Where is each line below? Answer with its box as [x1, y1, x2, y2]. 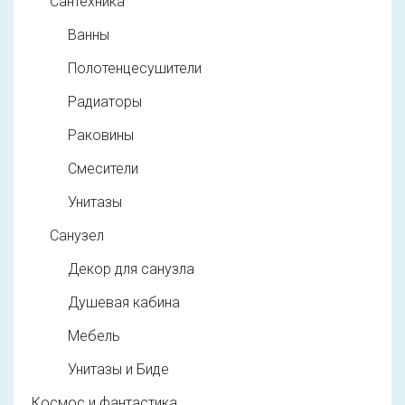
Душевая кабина [68, 293, 180, 311]
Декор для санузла [68, 259, 194, 278]
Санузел [50, 226, 104, 244]
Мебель [68, 326, 120, 344]
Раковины [68, 126, 134, 144]
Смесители [68, 159, 138, 177]
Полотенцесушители [68, 59, 202, 77]
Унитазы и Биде [68, 360, 169, 378]
